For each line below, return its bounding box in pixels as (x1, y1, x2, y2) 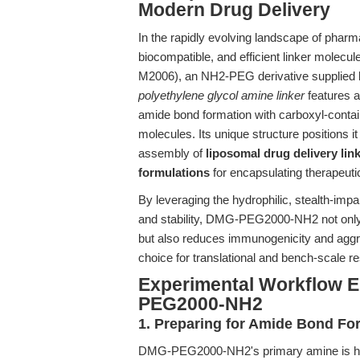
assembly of (138, 146, 206, 160)
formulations (138, 166, 210, 179)
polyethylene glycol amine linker (138, 88, 305, 102)
